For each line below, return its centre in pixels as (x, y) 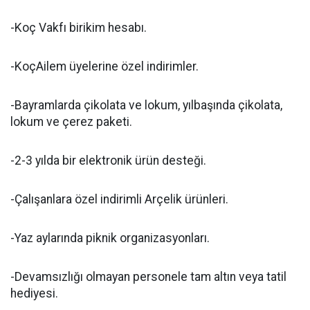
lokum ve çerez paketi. (71, 122)
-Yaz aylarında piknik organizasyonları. (110, 238)
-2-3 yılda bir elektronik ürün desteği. (108, 161)
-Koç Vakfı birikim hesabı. (79, 28)
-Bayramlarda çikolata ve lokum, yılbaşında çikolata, (146, 106)
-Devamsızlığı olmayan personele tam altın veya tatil (148, 277)
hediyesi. (34, 294)
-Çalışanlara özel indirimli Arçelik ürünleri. (119, 200)
